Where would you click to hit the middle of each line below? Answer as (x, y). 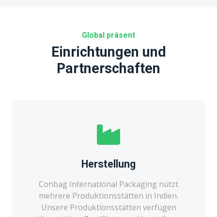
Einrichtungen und (108, 52)
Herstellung (108, 164)
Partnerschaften (108, 68)
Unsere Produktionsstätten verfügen (108, 207)
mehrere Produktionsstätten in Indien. (108, 195)
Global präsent (108, 35)
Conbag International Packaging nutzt (108, 184)
